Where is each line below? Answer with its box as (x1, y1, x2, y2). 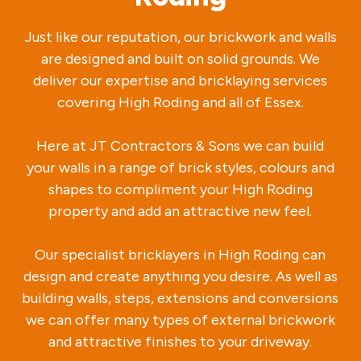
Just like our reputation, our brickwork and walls (23, 27, 337, 46)
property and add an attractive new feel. (48, 201, 313, 220)
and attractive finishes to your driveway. (48, 332, 313, 351)
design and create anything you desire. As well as (23, 267, 338, 285)
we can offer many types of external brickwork (25, 310, 335, 329)
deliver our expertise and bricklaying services (33, 71, 328, 89)
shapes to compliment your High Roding (48, 180, 313, 198)
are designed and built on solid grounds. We (40, 49, 320, 68)
